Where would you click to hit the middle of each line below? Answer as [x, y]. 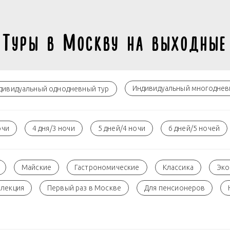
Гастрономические [107, 167]
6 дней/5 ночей [194, 128]
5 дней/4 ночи [121, 128]
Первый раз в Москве [84, 188]
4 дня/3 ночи [53, 128]
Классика [178, 167]
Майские [36, 167]
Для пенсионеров [175, 188]
